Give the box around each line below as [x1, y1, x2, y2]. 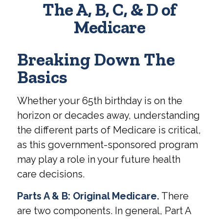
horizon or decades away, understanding [17, 109, 200, 121]
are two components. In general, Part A [17, 205, 191, 217]
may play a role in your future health [17, 153, 180, 165]
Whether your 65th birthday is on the [17, 95, 182, 107]
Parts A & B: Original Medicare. [17, 190, 159, 202]
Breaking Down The [17, 49, 175, 70]
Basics [17, 66, 67, 88]
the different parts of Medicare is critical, [17, 124, 201, 136]
